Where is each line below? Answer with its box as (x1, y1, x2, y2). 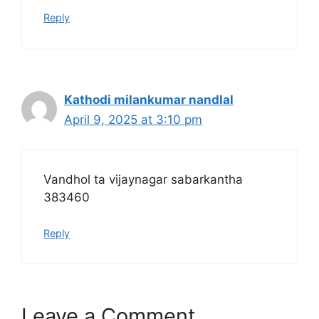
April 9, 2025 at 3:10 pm (64, 113, 202, 127)
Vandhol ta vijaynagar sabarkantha (43, 172, 243, 187)
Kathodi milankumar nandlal (64, 93, 234, 107)
